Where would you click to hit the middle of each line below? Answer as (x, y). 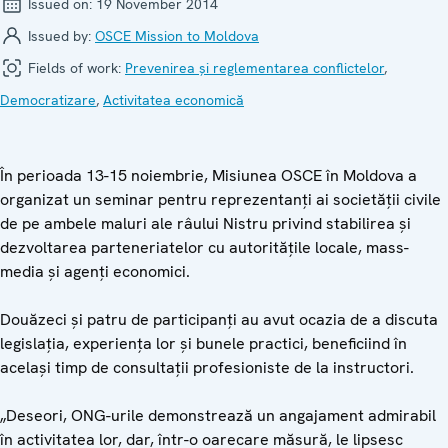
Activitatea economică (173, 99)
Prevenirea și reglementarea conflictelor (254, 67)
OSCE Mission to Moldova (177, 35)
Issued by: (59, 35)
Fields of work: (74, 67)
